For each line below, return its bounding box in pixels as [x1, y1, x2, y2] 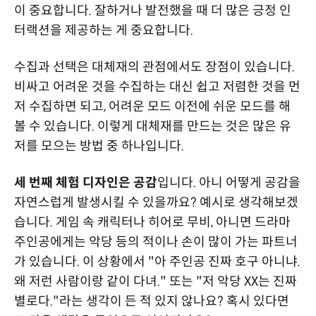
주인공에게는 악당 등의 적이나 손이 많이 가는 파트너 [14, 233, 298, 250]
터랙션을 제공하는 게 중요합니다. [14, 22, 193, 38]
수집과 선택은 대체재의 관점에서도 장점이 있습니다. [14, 59, 295, 75]
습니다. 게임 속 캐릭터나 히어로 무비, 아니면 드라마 [14, 214, 291, 230]
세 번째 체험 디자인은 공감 [14, 174, 157, 190]
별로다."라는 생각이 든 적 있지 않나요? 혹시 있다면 [14, 293, 289, 309]
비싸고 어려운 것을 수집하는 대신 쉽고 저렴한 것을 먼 [14, 78, 300, 95]
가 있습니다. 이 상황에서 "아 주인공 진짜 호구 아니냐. [14, 253, 300, 269]
